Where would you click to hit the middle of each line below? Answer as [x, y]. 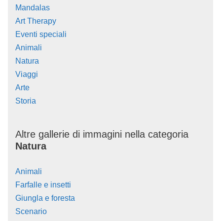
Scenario [31, 211]
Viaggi [27, 74]
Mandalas [33, 7]
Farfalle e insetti [43, 184]
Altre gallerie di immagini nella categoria [102, 134]
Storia [26, 101]
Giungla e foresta [45, 198]
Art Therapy [36, 21]
